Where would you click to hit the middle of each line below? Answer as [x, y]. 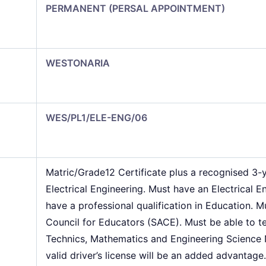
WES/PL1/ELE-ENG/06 [96, 117]
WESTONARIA [78, 63]
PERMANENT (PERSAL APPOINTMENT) [135, 8]
